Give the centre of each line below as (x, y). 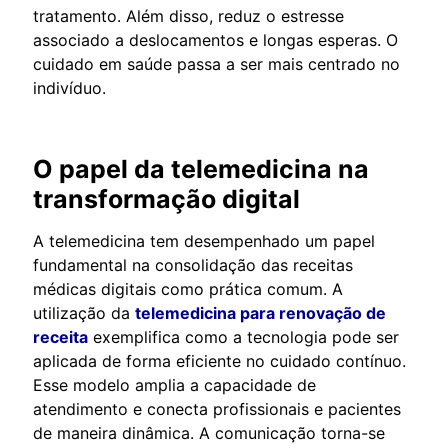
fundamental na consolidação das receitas (193, 264)
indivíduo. (69, 87)
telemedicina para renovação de (260, 312)
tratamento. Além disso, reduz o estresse (188, 15)
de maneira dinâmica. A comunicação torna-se (209, 432)
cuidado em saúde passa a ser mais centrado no (216, 63)
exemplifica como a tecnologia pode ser (243, 336)
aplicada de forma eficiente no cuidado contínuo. (219, 360)
